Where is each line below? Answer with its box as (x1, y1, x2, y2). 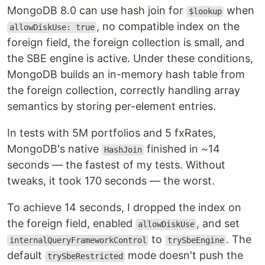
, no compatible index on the (96, 20, 240, 33)
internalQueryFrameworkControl (9, 235, 147, 245)
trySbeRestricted (47, 251, 123, 261)
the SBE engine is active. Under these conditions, (7, 52, 253, 65)
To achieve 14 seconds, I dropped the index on (7, 201, 241, 214)
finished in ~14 (144, 143, 221, 156)
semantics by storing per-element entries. (7, 100, 216, 113)
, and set (196, 217, 240, 230)
